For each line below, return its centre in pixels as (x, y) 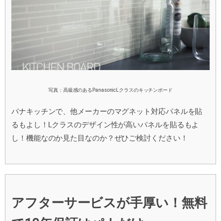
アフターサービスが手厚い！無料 (109, 203)
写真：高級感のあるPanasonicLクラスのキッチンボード (110, 90)
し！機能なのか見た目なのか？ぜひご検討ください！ (100, 138)
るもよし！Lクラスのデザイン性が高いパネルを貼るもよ (105, 125)
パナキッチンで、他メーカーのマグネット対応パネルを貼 (107, 112)
